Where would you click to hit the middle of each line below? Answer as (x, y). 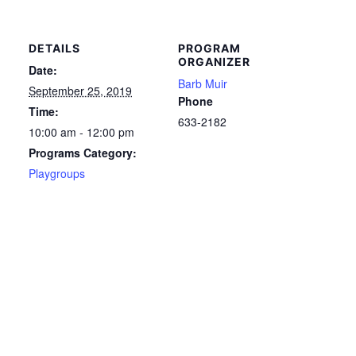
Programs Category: (83, 152)
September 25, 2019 (80, 90)
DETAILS (54, 48)
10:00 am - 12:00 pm (81, 132)
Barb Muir (203, 83)
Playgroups (57, 173)
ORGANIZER (214, 61)
